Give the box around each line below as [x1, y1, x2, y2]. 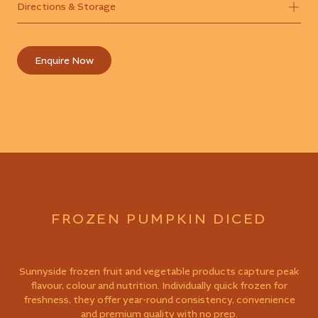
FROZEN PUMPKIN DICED [51, 213, 267, 228]
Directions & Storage [17, 2, 116, 13]
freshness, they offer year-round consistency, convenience [23, 295, 295, 306]
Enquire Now [35, 56, 94, 67]
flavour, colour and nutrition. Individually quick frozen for [31, 281, 287, 292]
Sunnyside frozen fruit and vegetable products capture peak [19, 267, 299, 278]
